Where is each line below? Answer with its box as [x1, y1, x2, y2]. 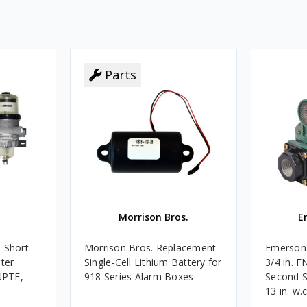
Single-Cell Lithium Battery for [84, 255, 222, 269]
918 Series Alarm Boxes [84, 269, 194, 283]
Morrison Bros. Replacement [84, 241, 217, 254]
